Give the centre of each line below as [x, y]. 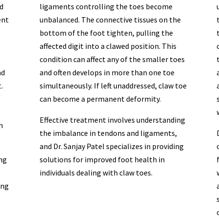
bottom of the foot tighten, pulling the [106, 33]
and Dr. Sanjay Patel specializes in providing [111, 146]
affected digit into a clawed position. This [108, 46]
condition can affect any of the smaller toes [112, 59]
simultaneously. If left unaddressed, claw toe [113, 85]
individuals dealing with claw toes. [96, 172]
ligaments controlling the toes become [106, 6]
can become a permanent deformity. [100, 99]
